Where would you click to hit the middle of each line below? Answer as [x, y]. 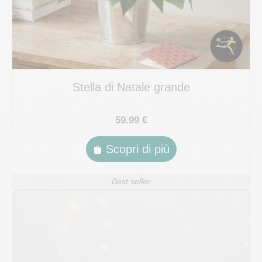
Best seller [131, 181]
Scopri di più [137, 149]
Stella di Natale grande [131, 87]
